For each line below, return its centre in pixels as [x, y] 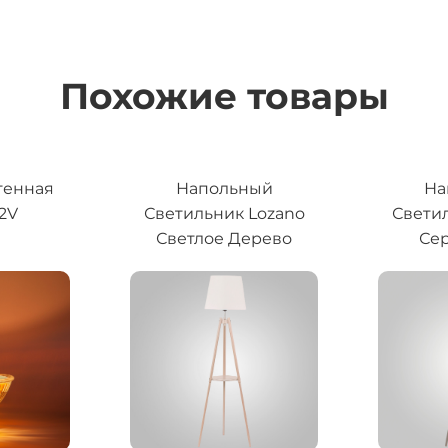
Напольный [224, 189]
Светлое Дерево [224, 239]
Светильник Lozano [224, 214]
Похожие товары [224, 96]
